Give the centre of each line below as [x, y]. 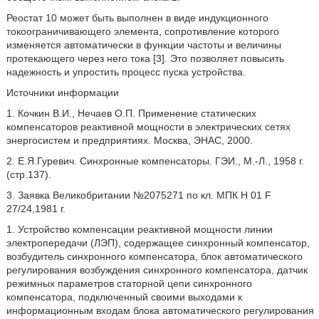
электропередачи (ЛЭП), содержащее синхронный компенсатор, [158, 242]
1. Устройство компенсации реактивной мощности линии [139, 229]
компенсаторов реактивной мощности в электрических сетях [148, 126]
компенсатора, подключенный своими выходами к [124, 297]
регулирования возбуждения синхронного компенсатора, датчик [157, 270]
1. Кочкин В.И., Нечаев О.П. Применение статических [131, 113]
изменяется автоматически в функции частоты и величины [143, 45]
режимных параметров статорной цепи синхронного [129, 283]
